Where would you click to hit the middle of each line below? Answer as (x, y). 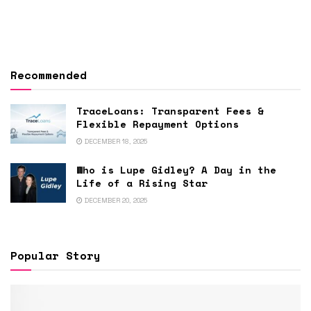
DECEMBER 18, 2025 (115, 141)
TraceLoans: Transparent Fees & (170, 110)
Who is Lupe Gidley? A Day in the (176, 169)
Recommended (49, 75)
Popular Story (56, 255)
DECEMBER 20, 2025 (115, 200)
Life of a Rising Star (142, 183)
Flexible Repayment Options (158, 124)
